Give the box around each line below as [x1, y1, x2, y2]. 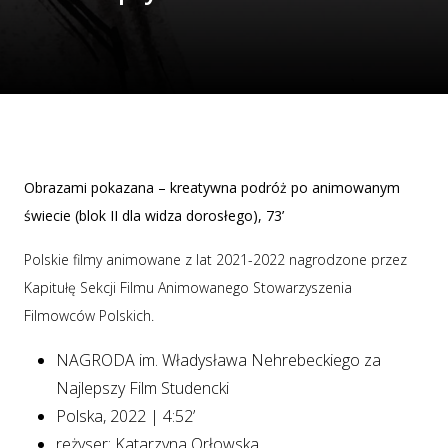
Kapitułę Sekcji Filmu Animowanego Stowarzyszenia [24, 278, 352, 297]
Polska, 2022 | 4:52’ [56, 405, 195, 427]
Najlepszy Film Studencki [56, 377, 229, 399]
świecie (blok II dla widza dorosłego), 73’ [24, 206, 284, 225]
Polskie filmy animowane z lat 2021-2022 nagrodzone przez [24, 250, 407, 269]
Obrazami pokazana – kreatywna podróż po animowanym [24, 178, 400, 197]
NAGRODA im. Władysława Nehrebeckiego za [56, 349, 381, 371]
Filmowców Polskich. [24, 306, 154, 325]
